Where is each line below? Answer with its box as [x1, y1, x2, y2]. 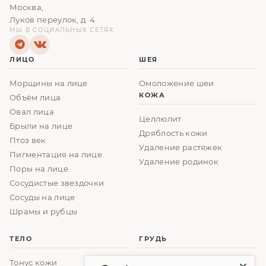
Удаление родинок [139, 157, 219, 166]
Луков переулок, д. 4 [9, 14, 96, 24]
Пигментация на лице [9, 150, 103, 159]
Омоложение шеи [139, 78, 214, 88]
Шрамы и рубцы [9, 207, 78, 216]
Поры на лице [9, 164, 68, 173]
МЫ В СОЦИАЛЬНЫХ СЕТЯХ [9, 26, 114, 33]
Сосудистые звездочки [9, 178, 104, 188]
